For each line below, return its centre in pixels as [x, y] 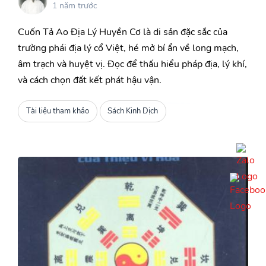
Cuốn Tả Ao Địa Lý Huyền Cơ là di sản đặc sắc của [123, 32]
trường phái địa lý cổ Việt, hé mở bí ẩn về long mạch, [128, 48]
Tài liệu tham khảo [57, 111]
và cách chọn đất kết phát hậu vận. [90, 80]
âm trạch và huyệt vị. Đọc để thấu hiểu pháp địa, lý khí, [132, 64]
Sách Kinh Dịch [133, 111]
